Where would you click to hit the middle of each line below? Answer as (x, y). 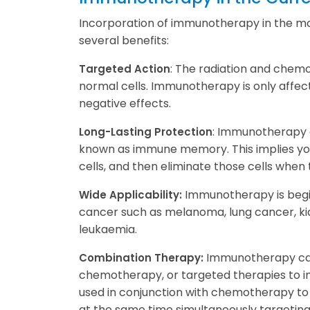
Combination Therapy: (141, 258)
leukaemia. (108, 230)
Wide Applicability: (130, 195)
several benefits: (124, 41)
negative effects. (125, 104)
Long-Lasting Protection (146, 132)
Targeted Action (125, 69)
